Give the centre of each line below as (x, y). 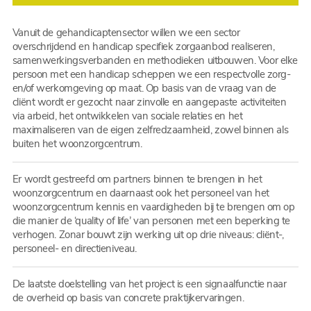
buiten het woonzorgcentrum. (77, 144)
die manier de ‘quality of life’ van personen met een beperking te (151, 221)
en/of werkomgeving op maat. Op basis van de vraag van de (144, 88)
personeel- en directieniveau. (74, 249)
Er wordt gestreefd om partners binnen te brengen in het (137, 179)
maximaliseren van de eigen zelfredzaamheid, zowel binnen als (150, 130)
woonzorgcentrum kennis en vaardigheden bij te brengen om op (153, 207)
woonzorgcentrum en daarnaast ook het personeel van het (141, 193)
